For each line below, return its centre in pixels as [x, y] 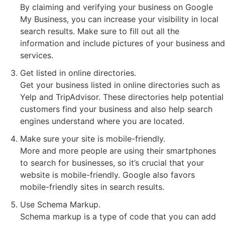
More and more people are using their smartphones [118, 150]
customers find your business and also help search [116, 109]
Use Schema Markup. [60, 204]
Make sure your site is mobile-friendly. [93, 138]
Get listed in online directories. [78, 73]
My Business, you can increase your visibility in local [119, 19]
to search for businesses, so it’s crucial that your [112, 162]
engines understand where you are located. [102, 121]
